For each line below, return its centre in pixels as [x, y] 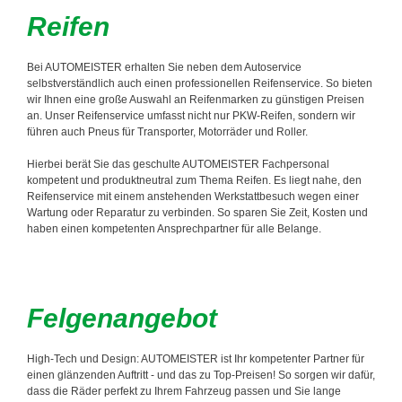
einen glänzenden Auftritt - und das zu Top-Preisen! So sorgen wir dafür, [201, 376]
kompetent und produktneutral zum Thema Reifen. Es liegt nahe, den [194, 181]
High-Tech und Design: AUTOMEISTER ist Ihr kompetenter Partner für [196, 359]
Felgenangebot [122, 319]
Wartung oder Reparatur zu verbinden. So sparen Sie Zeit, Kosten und [197, 213]
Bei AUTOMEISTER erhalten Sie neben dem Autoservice [164, 68]
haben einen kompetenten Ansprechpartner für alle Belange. [174, 229]
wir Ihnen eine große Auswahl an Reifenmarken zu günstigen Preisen [196, 100]
